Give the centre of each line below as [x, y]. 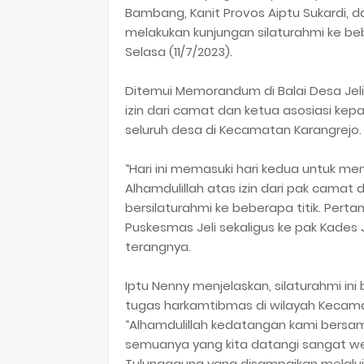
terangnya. [158, 247]
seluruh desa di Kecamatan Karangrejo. [243, 130]
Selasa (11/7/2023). [179, 52]
